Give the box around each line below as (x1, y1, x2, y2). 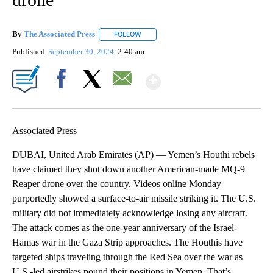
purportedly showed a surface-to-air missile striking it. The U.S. (12, 193, 256, 204)
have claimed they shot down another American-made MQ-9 (12, 163, 245, 174)
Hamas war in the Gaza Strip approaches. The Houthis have (12, 236, 243, 247)
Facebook (47, 94, 80, 104)
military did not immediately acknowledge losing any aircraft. (12, 207, 247, 218)
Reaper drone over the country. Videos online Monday (12, 178, 221, 189)
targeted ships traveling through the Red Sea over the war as (12, 251, 243, 262)
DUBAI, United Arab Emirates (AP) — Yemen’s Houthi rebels (12, 149, 255, 160)
